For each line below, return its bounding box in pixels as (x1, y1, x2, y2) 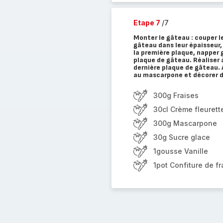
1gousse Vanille (153, 147, 208, 155)
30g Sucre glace (153, 133, 210, 141)
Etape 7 (133, 18, 162, 27)
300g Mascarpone (153, 119, 217, 127)
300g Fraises (153, 91, 199, 100)
